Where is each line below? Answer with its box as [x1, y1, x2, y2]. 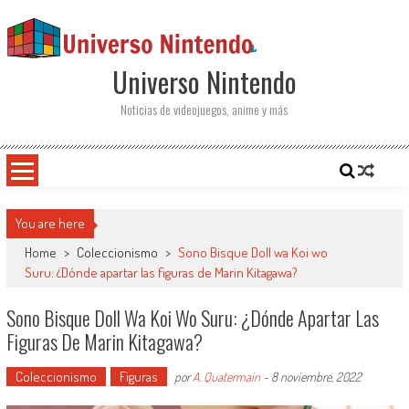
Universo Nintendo [111, 61, 297, 102]
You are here [15, 215, 85, 232]
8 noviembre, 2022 [270, 369, 362, 384]
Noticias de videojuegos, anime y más [121, 100, 288, 119]
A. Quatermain [192, 369, 260, 384]
